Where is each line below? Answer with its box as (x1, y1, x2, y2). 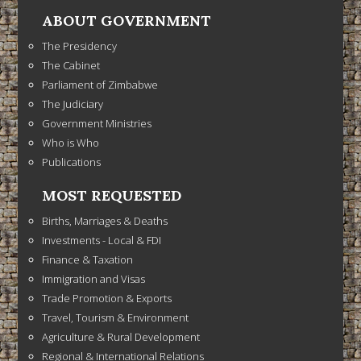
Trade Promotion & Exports (42, 290, 172, 305)
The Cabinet (42, 57, 101, 73)
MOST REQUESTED (42, 185, 182, 205)
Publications (42, 154, 102, 169)
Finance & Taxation (42, 251, 134, 267)
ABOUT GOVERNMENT (42, 10, 212, 30)
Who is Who (42, 135, 100, 150)
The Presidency (42, 38, 118, 53)
